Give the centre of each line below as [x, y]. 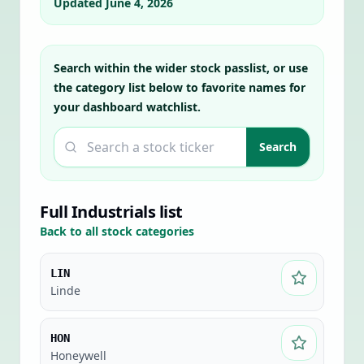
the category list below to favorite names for [180, 87]
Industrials [113, 212]
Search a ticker [98, 136]
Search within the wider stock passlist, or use [181, 68]
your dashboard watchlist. [127, 107]
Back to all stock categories [117, 231]
